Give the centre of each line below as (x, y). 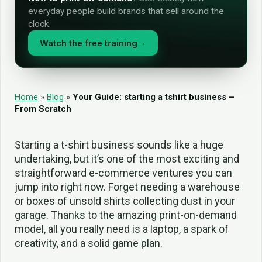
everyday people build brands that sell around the (126, 11)
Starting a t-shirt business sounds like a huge (119, 145)
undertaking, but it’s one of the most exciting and (127, 159)
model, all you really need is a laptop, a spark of (122, 229)
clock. (39, 24)
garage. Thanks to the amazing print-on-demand (126, 215)
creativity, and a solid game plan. (89, 243)
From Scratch (43, 109)
